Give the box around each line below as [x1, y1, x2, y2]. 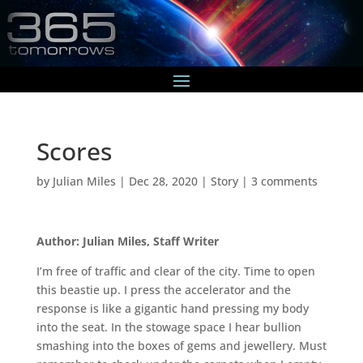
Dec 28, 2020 [128, 173, 198, 189]
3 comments [250, 173, 318, 189]
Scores [36, 134, 112, 168]
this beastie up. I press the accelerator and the [36, 281, 291, 297]
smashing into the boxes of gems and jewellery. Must [36, 337, 327, 353]
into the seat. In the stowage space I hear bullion [36, 318, 301, 335]
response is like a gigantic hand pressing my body [36, 300, 309, 316]
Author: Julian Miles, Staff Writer [36, 233, 219, 249]
